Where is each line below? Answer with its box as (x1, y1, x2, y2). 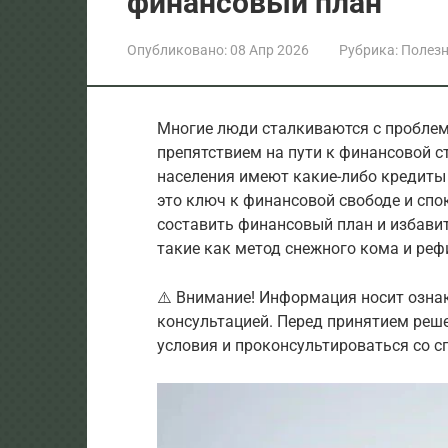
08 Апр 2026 (230, 41, 309, 58)
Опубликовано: (127, 41, 227, 58)
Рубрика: (339, 41, 398, 58)
